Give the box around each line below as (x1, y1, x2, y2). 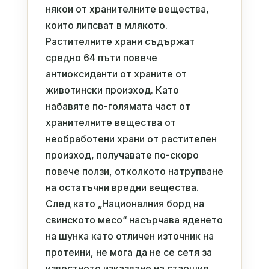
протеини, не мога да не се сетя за (45, 246, 212, 258)
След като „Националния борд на (45, 197, 204, 210)
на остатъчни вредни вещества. (45, 181, 199, 193)
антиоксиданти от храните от (45, 67, 187, 80)
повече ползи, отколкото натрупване (45, 165, 223, 177)
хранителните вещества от (45, 116, 176, 128)
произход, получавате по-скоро (45, 148, 199, 161)
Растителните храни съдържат (45, 35, 195, 47)
